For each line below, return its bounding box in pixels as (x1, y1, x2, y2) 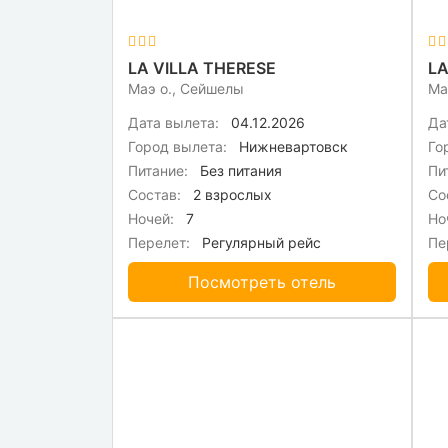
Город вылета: (128, 138, 227, 156)
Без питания (196, 162, 282, 180)
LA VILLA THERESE (128, 58, 276, 79)
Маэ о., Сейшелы (128, 80, 244, 98)
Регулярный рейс (198, 234, 321, 252)
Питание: (128, 162, 188, 180)
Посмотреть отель (188, 272, 336, 293)
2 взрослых (189, 186, 272, 204)
